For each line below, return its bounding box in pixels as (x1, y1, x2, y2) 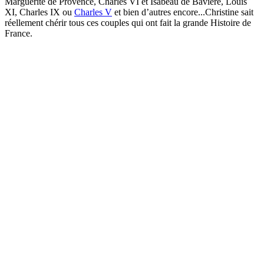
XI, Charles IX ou (5, 7, 74, 18)
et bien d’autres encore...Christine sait (112, 7, 253, 18)
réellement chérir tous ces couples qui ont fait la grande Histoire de (5, 18, 251, 28)
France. (5, 28, 35, 39)
